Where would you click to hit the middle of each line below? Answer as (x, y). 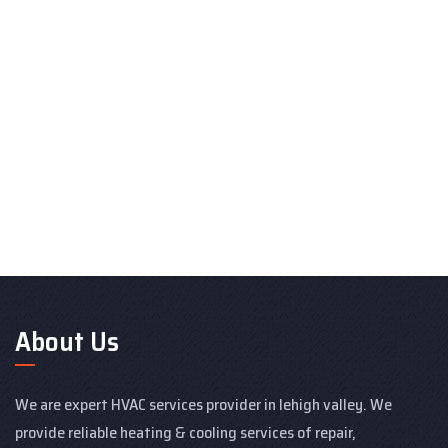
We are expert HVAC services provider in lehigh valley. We (203, 404)
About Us (67, 341)
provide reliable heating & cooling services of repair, (185, 432)
